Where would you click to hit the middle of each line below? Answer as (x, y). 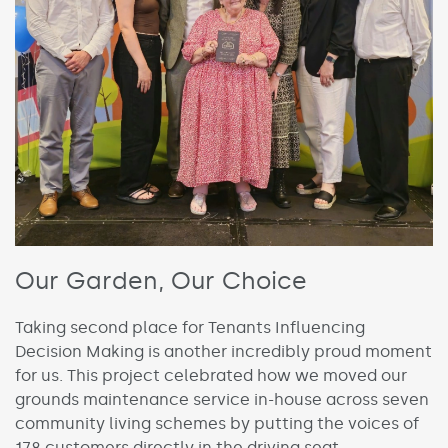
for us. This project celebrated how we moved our (211, 375)
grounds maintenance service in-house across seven (222, 399)
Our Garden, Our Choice (161, 280)
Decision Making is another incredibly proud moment (223, 351)
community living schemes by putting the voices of (217, 423)
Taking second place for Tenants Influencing (190, 327)
